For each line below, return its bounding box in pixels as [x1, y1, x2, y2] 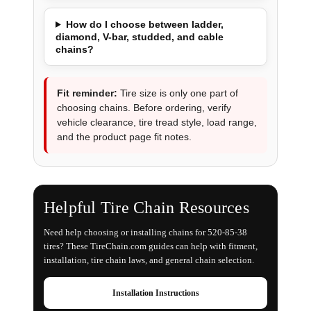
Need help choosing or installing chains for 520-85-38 [43, 226, 247, 237]
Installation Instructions [112, 287, 199, 298]
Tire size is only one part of [117, 87, 238, 99]
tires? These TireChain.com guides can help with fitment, [43, 240, 258, 251]
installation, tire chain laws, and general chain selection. [43, 254, 254, 265]
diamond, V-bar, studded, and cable [55, 31, 224, 42]
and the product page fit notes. [56, 131, 192, 142]
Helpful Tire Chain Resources [43, 198, 249, 217]
